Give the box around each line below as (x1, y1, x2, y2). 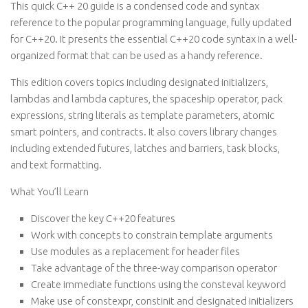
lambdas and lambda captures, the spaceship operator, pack (10, 93, 283, 104)
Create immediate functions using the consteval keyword (31, 278, 286, 290)
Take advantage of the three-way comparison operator (31, 262, 277, 274)
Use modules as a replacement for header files (31, 245, 240, 257)
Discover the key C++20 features (31, 212, 175, 224)
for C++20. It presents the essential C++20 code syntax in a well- (10, 33, 297, 45)
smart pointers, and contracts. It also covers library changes (10, 126, 277, 137)
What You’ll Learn (10, 186, 89, 197)
